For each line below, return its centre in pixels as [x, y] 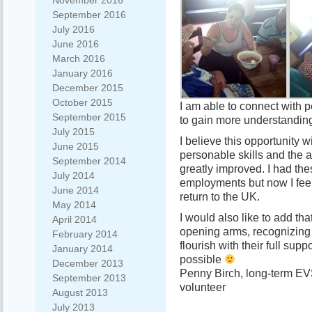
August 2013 [80, 292]
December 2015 [88, 88]
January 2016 [83, 73]
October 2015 [83, 102]
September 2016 [89, 15]
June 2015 [76, 146]
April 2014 [75, 219]
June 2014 [76, 190]
